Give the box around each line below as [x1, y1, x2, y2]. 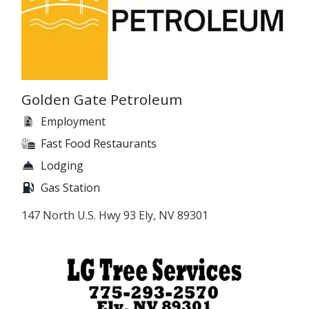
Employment [41, 114, 106, 130]
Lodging [41, 158, 83, 174]
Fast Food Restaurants [41, 136, 157, 152]
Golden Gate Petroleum [21, 90, 182, 110]
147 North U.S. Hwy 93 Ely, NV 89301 [21, 208, 208, 223]
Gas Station [41, 180, 100, 196]
